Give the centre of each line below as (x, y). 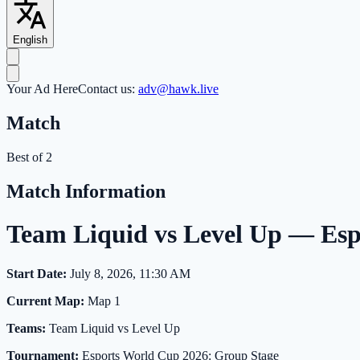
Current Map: (45, 301)
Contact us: (108, 89)
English (30, 40)
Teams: (26, 328)
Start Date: (37, 273)
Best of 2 (29, 157)
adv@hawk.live (178, 89)
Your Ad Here (42, 89)
